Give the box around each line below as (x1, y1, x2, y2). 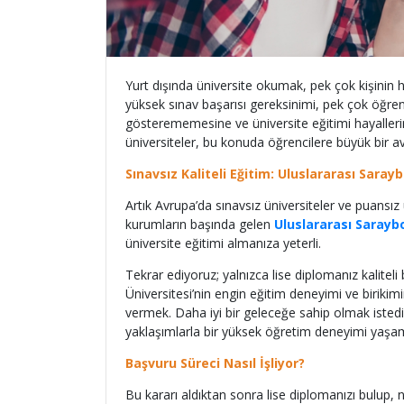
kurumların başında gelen (125, 216, 274, 233)
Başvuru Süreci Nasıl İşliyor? (125, 354, 305, 372)
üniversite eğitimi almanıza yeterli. (125, 234, 325, 252)
